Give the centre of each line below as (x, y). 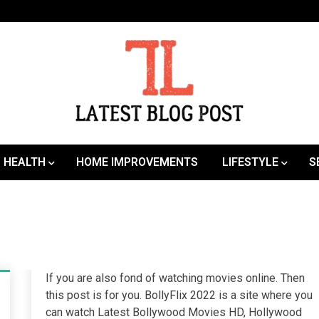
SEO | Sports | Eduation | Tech (150, 135)
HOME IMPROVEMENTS (137, 162)
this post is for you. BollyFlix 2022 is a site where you (179, 295)
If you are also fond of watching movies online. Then (176, 278)
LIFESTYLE (250, 162)
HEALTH (25, 162)
